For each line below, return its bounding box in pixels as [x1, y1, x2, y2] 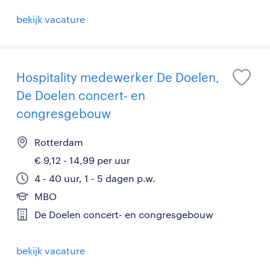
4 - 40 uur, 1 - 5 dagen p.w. [34, 172, 155, 184]
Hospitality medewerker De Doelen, [16, 70, 219, 84]
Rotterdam [34, 136, 83, 148]
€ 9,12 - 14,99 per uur [34, 154, 130, 166]
